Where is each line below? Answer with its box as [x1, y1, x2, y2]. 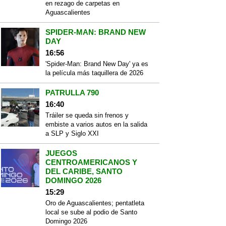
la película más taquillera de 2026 [45, 69, 143, 77]
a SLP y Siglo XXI [45, 130, 99, 137]
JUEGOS [45, 149, 77, 157]
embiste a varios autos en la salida [45, 121, 147, 128]
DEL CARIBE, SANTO [45, 167, 123, 176]
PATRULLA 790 [45, 88, 99, 97]
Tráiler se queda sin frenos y [45, 111, 129, 119]
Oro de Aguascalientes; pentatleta [45, 199, 144, 207]
